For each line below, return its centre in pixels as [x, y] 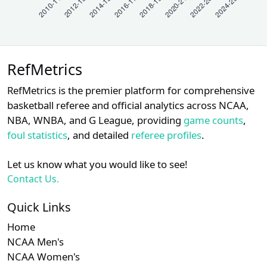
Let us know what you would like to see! [97, 164]
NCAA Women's [44, 257]
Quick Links [39, 207]
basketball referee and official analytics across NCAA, [128, 105]
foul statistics [37, 135]
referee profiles [166, 135]
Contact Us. [33, 179]
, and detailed [99, 135]
